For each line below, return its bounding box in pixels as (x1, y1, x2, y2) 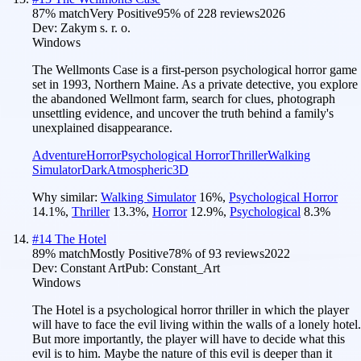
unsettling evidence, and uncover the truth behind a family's (32, 106, 334, 120)
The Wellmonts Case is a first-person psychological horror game (32, 62, 357, 77)
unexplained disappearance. (32, 120, 172, 135)
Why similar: (32, 189, 101, 204)
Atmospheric (107, 162, 172, 176)
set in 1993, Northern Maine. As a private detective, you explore (32, 77, 358, 91)
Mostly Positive (89, 246, 168, 260)
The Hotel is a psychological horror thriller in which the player (32, 302, 349, 317)
